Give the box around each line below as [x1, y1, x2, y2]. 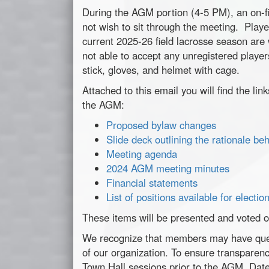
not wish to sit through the [82, 19, 200, 34]
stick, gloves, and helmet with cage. [82, 62, 243, 77]
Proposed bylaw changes [106, 118, 216, 133]
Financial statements [106, 175, 198, 190]
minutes [192, 161, 232, 176]
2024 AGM [106, 161, 156, 176]
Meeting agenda [106, 147, 177, 162]
